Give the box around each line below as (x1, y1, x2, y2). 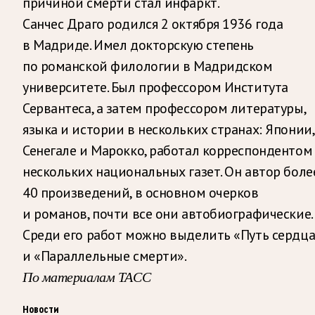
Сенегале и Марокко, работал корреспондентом (22, 141, 313, 160)
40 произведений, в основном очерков (22, 183, 259, 202)
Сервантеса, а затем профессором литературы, (22, 98, 306, 117)
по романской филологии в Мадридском (22, 56, 273, 75)
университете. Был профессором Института (22, 77, 288, 96)
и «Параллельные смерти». (22, 246, 187, 265)
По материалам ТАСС (22, 269, 151, 285)
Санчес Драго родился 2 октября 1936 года (22, 14, 283, 33)
